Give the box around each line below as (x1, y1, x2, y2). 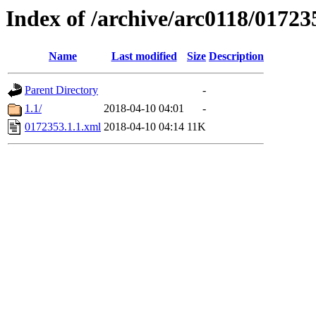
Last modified (111, 50, 177, 63)
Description (209, 50, 264, 63)
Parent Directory (25, 84, 98, 97)
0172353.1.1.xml (25, 121, 101, 133)
